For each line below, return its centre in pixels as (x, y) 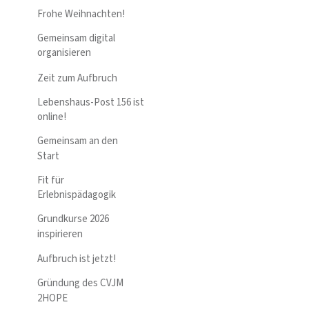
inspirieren (60, 234)
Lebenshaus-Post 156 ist (91, 102)
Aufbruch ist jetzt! (77, 259)
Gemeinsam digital (76, 38)
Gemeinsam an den (78, 141)
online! (52, 117)
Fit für (51, 180)
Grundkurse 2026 (73, 219)
